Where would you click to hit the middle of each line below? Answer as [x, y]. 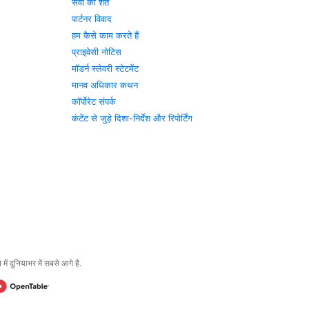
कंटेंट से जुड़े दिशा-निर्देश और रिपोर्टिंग [132, 118]
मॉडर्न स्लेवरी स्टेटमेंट [106, 68]
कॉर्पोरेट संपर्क [94, 101]
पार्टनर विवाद [92, 19]
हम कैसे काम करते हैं [106, 35]
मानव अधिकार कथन [105, 85]
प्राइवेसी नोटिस [97, 52]
